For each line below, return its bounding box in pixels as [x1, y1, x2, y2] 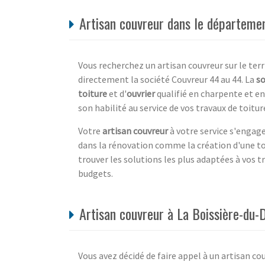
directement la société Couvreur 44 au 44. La [78, 73, 256, 85]
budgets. [78, 167, 113, 179]
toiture [78, 87, 107, 99]
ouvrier [127, 87, 155, 99]
